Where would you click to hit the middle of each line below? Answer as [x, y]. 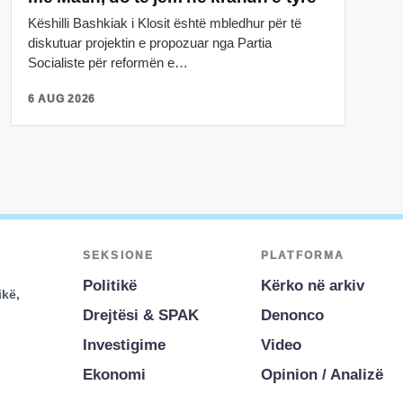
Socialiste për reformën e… [108, 62]
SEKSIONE [119, 255]
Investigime [124, 345]
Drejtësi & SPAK [141, 315]
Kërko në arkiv [313, 285]
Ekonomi [114, 374]
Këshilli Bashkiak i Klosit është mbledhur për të [165, 22]
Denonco [292, 315]
